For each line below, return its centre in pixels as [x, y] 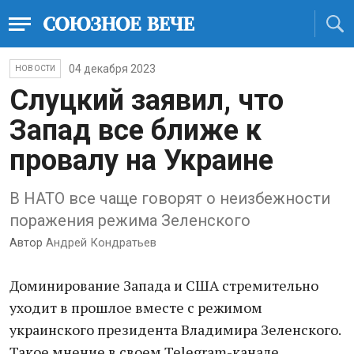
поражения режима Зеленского [130, 220]
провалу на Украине [141, 160]
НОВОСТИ [36, 68]
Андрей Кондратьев [100, 243]
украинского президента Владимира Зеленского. [175, 330]
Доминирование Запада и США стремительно [164, 285]
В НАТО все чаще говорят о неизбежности [170, 198]
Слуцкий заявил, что [147, 100]
